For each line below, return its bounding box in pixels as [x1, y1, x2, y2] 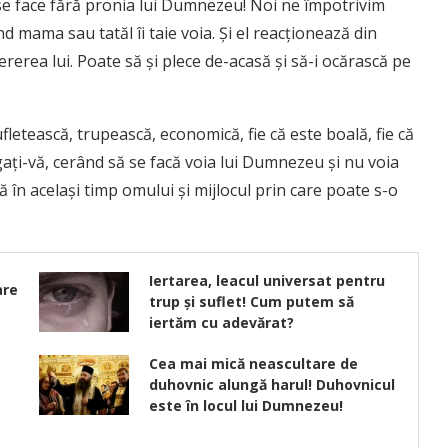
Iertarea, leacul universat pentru [148, 271, 385, 291]
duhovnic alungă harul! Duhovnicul [148, 375, 395, 395]
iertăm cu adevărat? [148, 313, 294, 333]
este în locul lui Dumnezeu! [148, 396, 343, 416]
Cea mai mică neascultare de [148, 354, 358, 374]
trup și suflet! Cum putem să [148, 292, 354, 312]
